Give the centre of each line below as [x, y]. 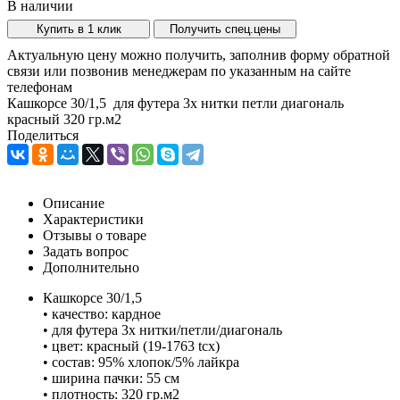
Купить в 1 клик [79, 29]
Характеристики [93, 219]
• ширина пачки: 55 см [111, 378]
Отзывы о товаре [95, 235]
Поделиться [43, 135]
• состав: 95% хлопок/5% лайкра [141, 362]
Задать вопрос [86, 251]
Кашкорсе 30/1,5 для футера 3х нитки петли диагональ [175, 103]
